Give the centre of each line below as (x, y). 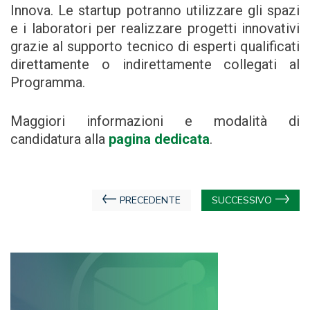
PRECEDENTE (150, 201)
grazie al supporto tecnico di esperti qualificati (155, 47)
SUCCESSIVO (242, 201)
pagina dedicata (159, 139)
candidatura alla (60, 139)
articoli (37, 227)
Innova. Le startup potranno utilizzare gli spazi (155, 11)
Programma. (48, 83)
